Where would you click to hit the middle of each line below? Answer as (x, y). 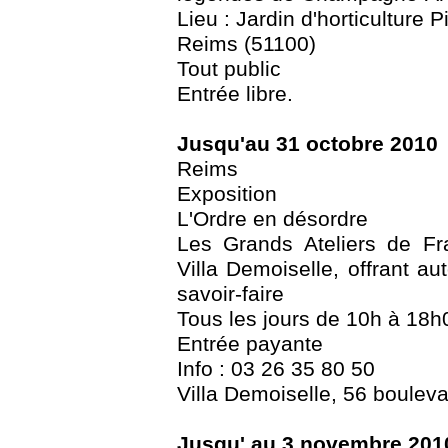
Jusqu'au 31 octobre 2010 (307, 144)
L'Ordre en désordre (272, 219)
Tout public (229, 69)
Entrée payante (250, 344)
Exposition (227, 194)
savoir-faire (230, 294)
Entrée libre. (235, 94)
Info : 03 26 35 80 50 (276, 369)
